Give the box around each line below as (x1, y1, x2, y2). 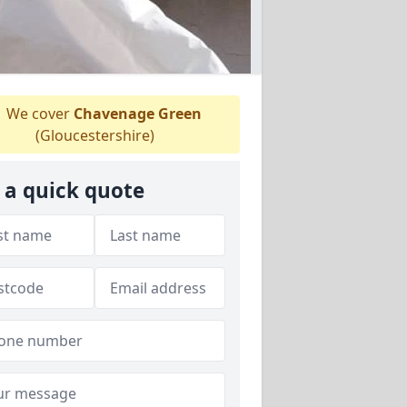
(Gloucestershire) (35, 124, 154, 145)
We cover (2, 103, 74, 124)
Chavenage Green (73, 103, 202, 124)
